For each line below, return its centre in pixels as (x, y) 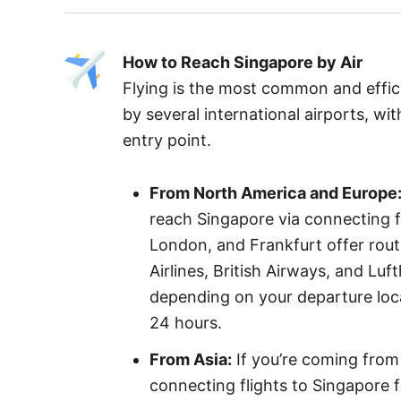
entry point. (167, 140)
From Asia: (191, 359)
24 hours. (186, 322)
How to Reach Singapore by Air (243, 62)
